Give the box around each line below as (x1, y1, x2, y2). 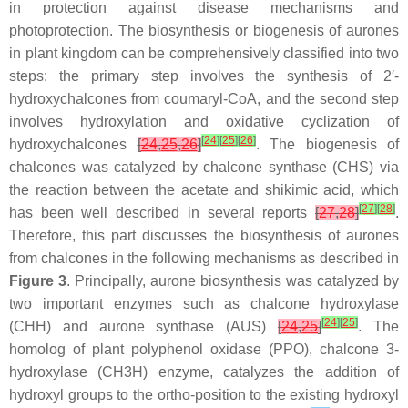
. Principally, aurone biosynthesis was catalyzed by (66, 273, 399, 290)
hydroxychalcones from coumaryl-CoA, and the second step (9, 91, 399, 107)
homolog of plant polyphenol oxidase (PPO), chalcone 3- (9, 342, 399, 358)
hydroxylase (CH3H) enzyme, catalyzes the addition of (9, 364, 399, 381)
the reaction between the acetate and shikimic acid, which (9, 182, 399, 199)
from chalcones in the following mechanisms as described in (9, 250, 399, 267)
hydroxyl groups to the (9, 387, 158, 403)
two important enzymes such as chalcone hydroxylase (9, 296, 399, 312)
